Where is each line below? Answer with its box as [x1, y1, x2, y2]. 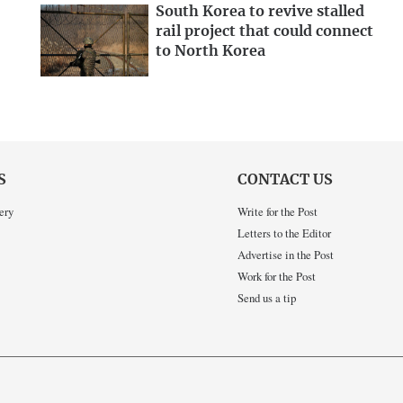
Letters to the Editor [237, 225, 331, 242]
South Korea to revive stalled [156, 4, 364, 19]
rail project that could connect [156, 23, 373, 39]
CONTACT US [237, 172, 333, 187]
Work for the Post [237, 268, 316, 285]
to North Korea [156, 43, 265, 58]
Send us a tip [237, 290, 296, 307]
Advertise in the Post [237, 246, 334, 264]
